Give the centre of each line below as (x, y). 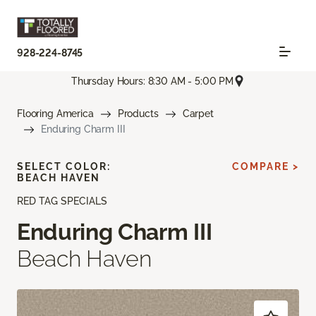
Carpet (198, 114)
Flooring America (55, 114)
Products (138, 114)
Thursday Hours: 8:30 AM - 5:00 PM (152, 81)
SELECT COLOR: (64, 167)
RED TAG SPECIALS (62, 201)
